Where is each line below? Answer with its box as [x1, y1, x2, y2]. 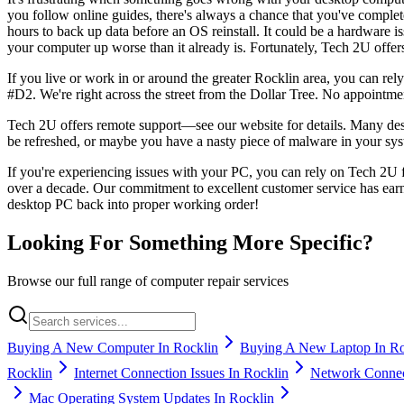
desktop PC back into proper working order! [7, 196, 259, 212]
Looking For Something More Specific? [7, 230, 373, 254]
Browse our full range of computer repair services [7, 272, 289, 289]
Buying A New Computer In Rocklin [7, 339, 218, 355]
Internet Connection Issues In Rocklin [74, 364, 289, 381]
